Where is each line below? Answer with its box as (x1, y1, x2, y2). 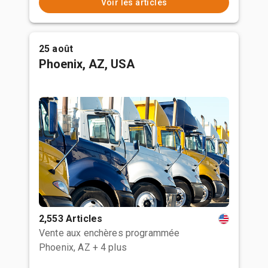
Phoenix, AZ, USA (39, 57, 135, 71)
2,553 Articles (39, 213, 103, 224)
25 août (39, 43, 74, 54)
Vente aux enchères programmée (39, 227, 180, 239)
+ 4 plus (92, 242, 127, 253)
